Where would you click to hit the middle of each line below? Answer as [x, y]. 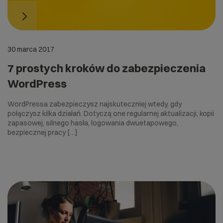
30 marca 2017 [31, 49]
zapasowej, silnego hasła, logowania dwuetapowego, [93, 123]
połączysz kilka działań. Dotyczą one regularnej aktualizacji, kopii [111, 113]
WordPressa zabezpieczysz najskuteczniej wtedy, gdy [95, 104]
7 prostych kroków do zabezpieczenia [107, 68]
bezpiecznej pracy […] [43, 132]
